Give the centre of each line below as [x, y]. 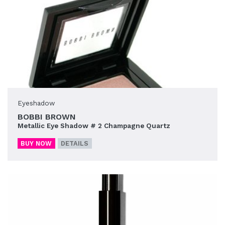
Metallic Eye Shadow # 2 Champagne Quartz [94, 126]
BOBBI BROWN [47, 117]
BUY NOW [36, 144]
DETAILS [75, 144]
